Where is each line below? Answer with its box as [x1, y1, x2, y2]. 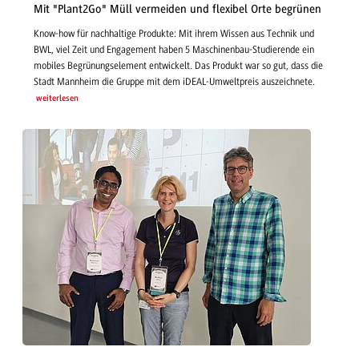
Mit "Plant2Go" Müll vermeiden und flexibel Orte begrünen [34, 2, 321, 16]
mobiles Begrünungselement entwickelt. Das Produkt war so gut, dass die [34, 60, 323, 72]
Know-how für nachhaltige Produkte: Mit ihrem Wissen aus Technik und [34, 28, 314, 40]
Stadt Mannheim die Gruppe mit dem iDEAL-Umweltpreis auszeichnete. [34, 76, 315, 88]
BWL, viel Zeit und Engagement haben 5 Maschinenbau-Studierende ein [34, 44, 314, 56]
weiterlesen [35, 95, 79, 104]
